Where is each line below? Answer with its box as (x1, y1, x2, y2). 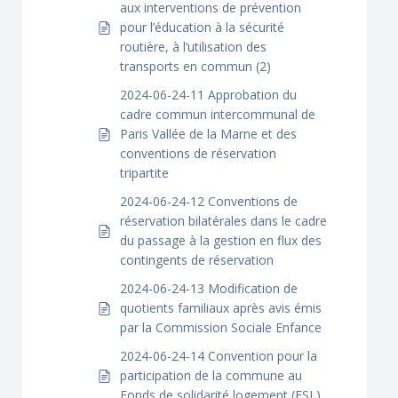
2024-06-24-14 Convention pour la (120, 347, 317, 364)
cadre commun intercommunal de (120, 106, 315, 123)
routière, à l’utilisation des (120, 38, 267, 55)
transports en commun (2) (120, 58, 271, 75)
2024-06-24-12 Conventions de (120, 193, 298, 210)
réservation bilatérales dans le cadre (120, 212, 327, 229)
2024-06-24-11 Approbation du (120, 86, 297, 103)
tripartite (120, 164, 169, 181)
